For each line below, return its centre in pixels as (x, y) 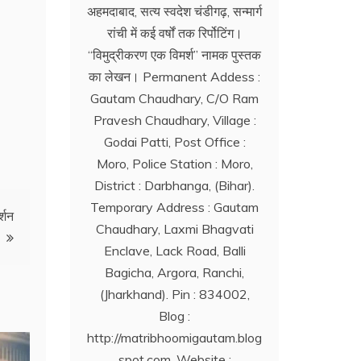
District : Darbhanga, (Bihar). (175, 186)
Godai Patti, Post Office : (174, 142)
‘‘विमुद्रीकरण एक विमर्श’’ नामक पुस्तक (175, 55)
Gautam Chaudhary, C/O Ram (175, 99)
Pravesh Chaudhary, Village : (174, 120)
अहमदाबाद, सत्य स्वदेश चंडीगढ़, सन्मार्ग (175, 12)
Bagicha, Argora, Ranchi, (175, 273)
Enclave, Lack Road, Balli (174, 251)
